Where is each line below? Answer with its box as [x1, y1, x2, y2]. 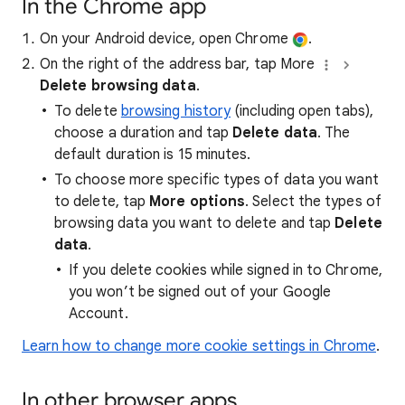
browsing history [120, 102, 231, 121]
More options [149, 193, 246, 212]
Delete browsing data [40, 77, 196, 96]
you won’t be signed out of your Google [69, 283, 332, 302]
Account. [69, 305, 128, 324]
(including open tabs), [231, 102, 373, 121]
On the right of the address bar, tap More [40, 55, 319, 74]
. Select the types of [245, 193, 381, 212]
